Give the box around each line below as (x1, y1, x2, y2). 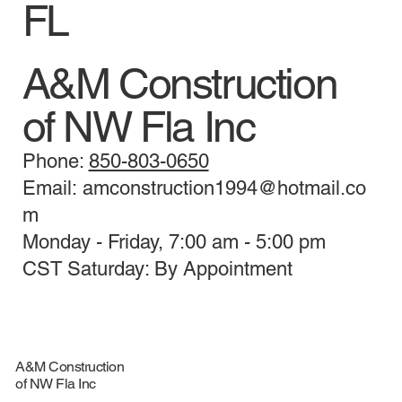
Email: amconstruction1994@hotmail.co (22, 177, 366, 200)
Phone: (22, 150, 89, 173)
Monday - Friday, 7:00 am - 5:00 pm (22, 231, 326, 254)
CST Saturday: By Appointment (22, 258, 293, 281)
